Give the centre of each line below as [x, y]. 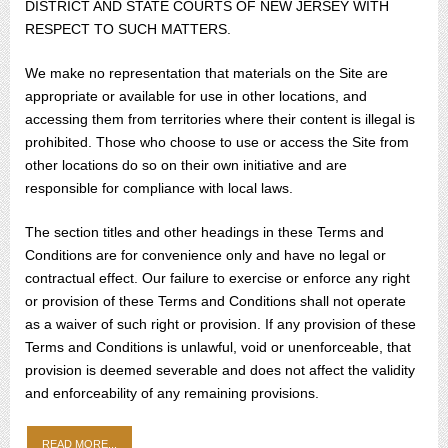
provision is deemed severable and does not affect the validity [220, 370]
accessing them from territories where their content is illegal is [220, 119]
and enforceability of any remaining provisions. [172, 393]
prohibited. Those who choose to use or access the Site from [217, 142]
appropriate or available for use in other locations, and [196, 96]
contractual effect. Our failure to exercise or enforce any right [217, 278]
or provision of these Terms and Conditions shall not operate [215, 301]
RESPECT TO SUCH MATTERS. [128, 29]
